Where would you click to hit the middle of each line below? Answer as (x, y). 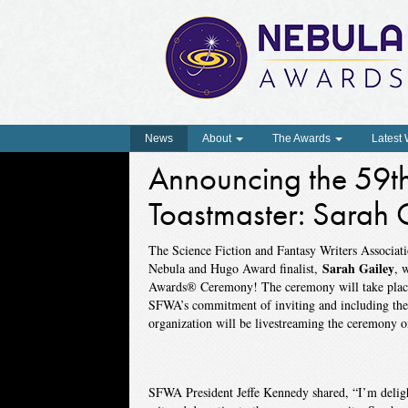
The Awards (303, 138)
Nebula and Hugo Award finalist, (235, 268)
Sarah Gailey (358, 268)
